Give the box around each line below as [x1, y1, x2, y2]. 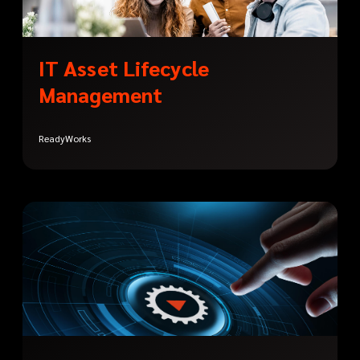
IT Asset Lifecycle [39, 54, 209, 82]
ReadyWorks [39, 132, 91, 145]
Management [39, 80, 162, 108]
